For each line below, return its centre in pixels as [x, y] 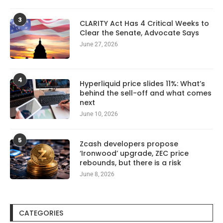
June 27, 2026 [99, 45]
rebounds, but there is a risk [130, 163]
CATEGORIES [41, 213]
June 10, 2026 [99, 114]
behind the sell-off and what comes [146, 93]
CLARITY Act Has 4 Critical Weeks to [144, 24]
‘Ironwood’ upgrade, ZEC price [134, 154]
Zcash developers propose [129, 144]
